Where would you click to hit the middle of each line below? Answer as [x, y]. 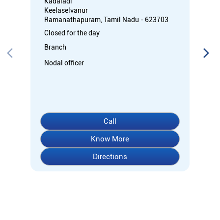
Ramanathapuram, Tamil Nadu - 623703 [106, 19]
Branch [55, 47]
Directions [110, 156]
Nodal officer [64, 63]
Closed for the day [72, 33]
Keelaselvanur [66, 10]
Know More [110, 139]
